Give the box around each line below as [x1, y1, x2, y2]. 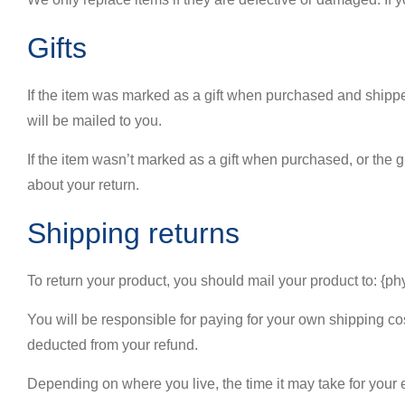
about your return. [27, 177, 139, 193]
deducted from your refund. [27, 337, 198, 353]
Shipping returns [27, 217, 240, 250]
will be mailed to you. [27, 113, 162, 128]
